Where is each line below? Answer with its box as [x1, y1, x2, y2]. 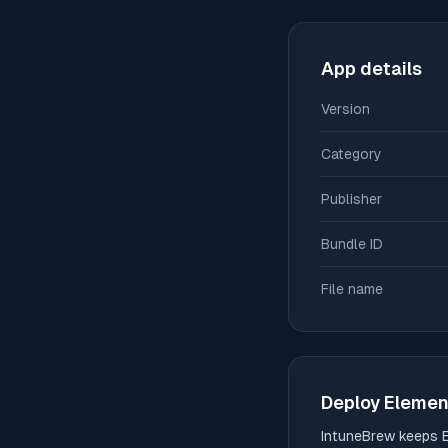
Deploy [321, 392, 384, 413]
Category [321, 146, 382, 162]
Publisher [321, 191, 382, 207]
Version [321, 101, 370, 117]
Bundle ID [321, 236, 383, 252]
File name [321, 281, 383, 297]
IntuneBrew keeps [321, 428, 442, 444]
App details [321, 58, 422, 79]
